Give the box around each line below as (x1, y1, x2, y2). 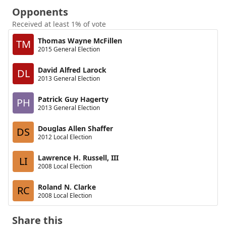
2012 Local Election (38, 132, 92, 141)
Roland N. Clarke (38, 182, 96, 192)
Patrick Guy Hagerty (38, 94, 108, 104)
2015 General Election (38, 44, 100, 53)
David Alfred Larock (38, 65, 106, 75)
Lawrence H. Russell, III (38, 152, 119, 162)
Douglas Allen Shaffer (38, 123, 113, 133)
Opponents (12, 5, 68, 19)
